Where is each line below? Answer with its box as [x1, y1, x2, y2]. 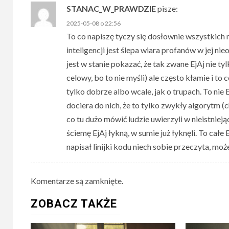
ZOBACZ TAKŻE [31, 197, 117, 210]
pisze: [157, 4, 178, 13]
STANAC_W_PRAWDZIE [66, 4, 156, 13]
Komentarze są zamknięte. [31, 176, 123, 186]
